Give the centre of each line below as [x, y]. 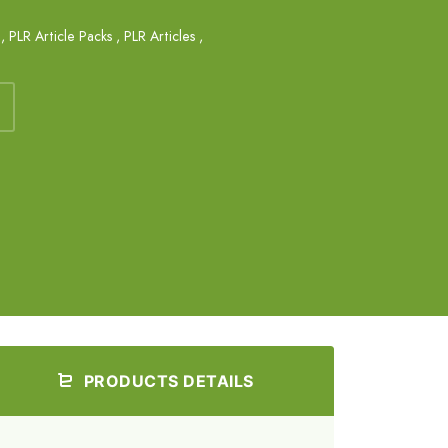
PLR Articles [159, 35]
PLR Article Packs [60, 35]
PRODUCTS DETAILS [166, 380]
